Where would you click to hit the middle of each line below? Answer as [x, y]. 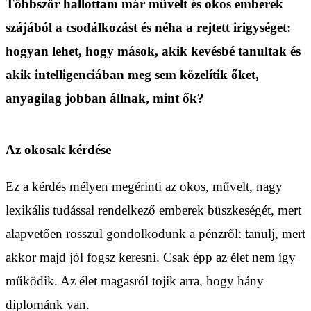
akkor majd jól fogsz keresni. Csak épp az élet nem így [151, 257]
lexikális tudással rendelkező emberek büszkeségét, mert [153, 210]
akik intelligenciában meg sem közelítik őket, [132, 74]
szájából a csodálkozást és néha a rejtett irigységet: [148, 27]
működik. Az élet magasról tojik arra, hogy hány [135, 280]
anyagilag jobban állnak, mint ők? [107, 98]
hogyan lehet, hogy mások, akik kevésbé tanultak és [153, 51]
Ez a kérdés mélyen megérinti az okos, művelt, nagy [144, 186]
